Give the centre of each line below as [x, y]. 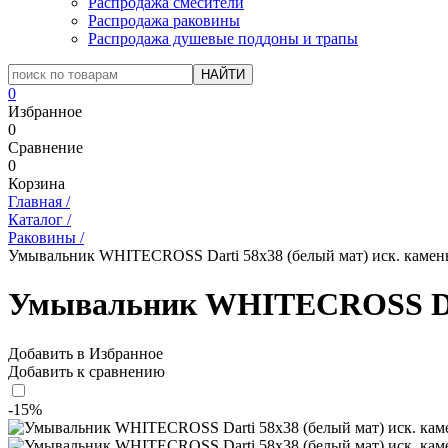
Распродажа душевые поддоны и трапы [223, 38]
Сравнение [45, 147]
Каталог [35, 219]
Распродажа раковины [164, 20]
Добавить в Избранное [85, 353]
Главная [35, 201]
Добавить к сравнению [86, 371]
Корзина [36, 183]
